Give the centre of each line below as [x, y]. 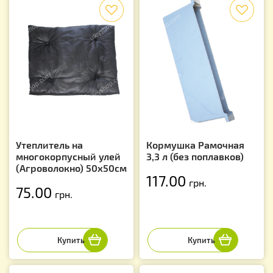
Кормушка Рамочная [195, 145]
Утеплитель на [49, 145]
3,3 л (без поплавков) [195, 157]
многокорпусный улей [68, 157]
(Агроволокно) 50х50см [71, 168]
